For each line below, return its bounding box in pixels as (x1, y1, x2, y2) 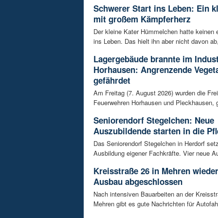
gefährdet (93, 74, 130, 87)
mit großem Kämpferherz (93, 13, 191, 25)
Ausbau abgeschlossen (93, 176, 182, 188)
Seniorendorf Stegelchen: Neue (93, 114, 214, 127)
